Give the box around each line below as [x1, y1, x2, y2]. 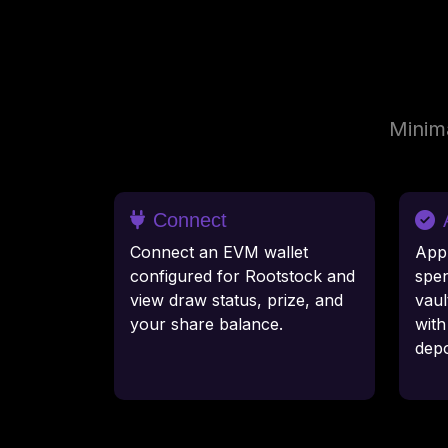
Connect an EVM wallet [130, 242, 308, 263]
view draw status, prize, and [130, 290, 343, 311]
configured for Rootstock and [130, 266, 355, 287]
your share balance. [130, 314, 283, 335]
